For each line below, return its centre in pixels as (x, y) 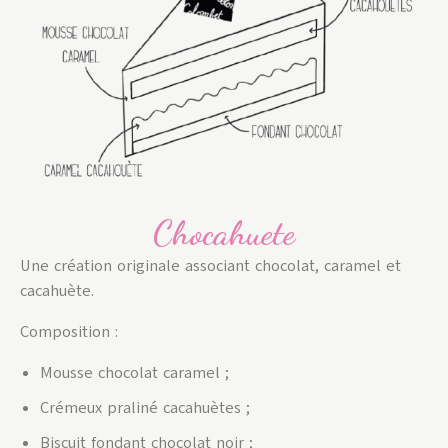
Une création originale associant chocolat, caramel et (210, 265)
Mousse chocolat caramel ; (134, 372)
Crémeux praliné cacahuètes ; (145, 407)
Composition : (69, 331)
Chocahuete (224, 232)
